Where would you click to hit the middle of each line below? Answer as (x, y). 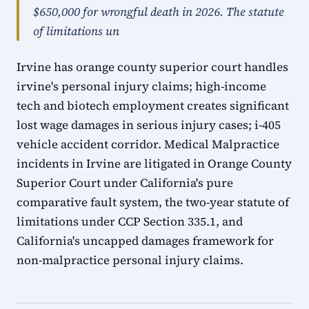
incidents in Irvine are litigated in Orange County (154, 163)
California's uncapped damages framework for (145, 241)
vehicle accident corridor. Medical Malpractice (148, 144)
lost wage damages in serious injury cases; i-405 (149, 125)
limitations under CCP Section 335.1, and (130, 221)
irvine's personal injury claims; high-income (141, 86)
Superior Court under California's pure (125, 183)
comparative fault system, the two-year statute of (153, 202)
